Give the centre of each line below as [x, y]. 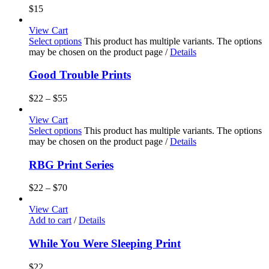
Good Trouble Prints [80, 75]
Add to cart [50, 220]
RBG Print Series [71, 165]
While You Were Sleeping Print [105, 244]
